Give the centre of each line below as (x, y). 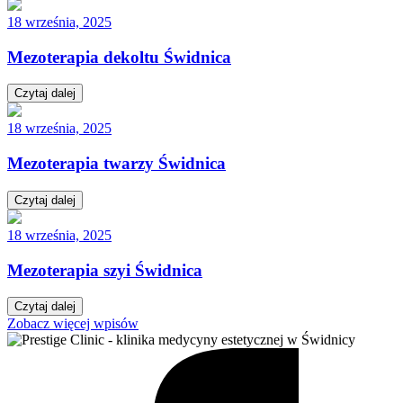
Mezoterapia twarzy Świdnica (116, 164)
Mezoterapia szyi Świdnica (105, 270)
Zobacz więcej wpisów (73, 324)
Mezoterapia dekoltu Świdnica (119, 57)
